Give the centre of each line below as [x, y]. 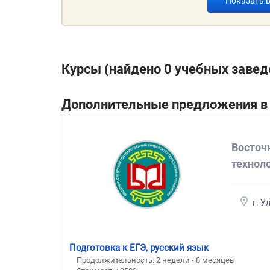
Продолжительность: [116, 260]
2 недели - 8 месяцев [195, 260]
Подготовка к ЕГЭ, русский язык [139, 247]
